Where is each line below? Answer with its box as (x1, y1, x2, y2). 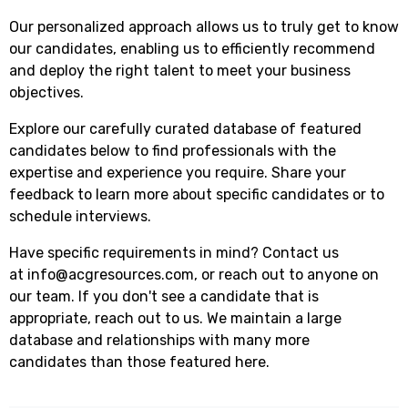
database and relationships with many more (9, 331, 310, 350)
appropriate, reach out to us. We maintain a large (9, 310, 342, 328)
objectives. (9, 84, 84, 102)
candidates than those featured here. (9, 353, 270, 372)
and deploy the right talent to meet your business (9, 62, 351, 80)
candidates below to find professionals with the (9, 142, 336, 160)
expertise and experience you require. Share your (9, 164, 346, 182)
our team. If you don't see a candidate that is (9, 288, 319, 306)
